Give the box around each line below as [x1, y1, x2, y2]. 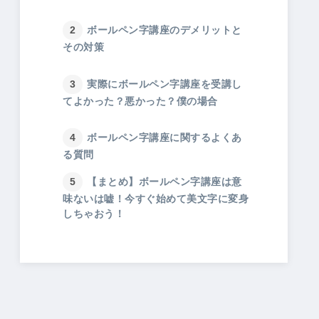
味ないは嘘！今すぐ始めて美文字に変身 [63, 193, 249, 204]
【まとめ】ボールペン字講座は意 [87, 176, 242, 187]
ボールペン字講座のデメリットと [87, 25, 242, 36]
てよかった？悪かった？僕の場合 [63, 95, 218, 107]
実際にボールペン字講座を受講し [87, 78, 242, 90]
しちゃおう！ [63, 208, 125, 219]
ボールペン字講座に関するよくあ [87, 132, 242, 143]
